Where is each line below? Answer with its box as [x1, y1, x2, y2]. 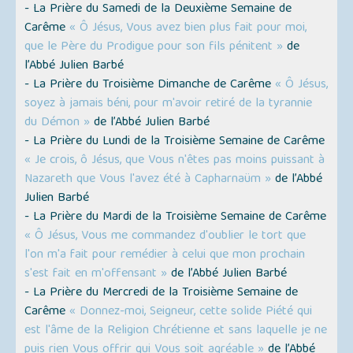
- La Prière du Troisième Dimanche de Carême [24, 74, 276, 97]
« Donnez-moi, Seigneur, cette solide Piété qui [69, 301, 313, 324]
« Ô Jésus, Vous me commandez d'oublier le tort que [24, 225, 307, 248]
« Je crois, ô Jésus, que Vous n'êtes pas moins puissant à [24, 150, 325, 173]
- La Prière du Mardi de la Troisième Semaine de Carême [24, 206, 327, 229]
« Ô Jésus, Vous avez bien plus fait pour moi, [69, 17, 307, 40]
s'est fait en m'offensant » [24, 263, 168, 286]
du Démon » [24, 112, 91, 135]
